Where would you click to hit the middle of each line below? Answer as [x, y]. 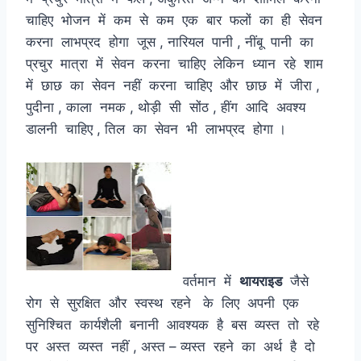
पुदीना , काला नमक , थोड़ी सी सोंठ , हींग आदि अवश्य [168, 107]
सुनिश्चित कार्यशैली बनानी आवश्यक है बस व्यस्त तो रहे [174, 325]
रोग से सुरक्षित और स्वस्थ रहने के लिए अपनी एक [164, 303]
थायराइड [261, 282]
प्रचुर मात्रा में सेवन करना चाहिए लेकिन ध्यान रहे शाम [176, 63]
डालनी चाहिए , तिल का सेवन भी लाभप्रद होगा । [180, 129]
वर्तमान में [133, 282]
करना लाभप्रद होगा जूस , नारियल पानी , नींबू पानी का [172, 41]
